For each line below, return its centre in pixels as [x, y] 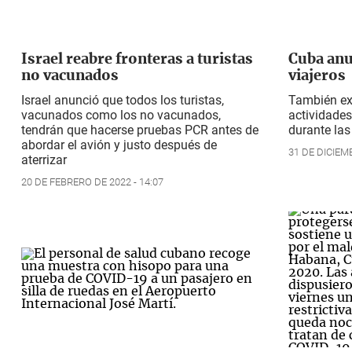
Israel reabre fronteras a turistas [137, 59]
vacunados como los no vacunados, [121, 115]
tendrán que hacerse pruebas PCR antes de [140, 130]
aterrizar [44, 159]
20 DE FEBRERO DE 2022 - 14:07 [92, 181]
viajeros [317, 76]
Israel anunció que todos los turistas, [123, 100]
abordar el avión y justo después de [119, 145]
